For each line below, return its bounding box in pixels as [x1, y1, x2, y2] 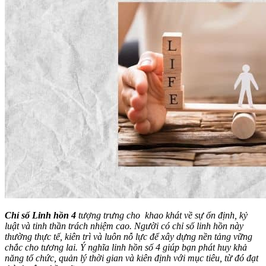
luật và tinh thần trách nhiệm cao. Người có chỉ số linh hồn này [5, 221, 243, 232]
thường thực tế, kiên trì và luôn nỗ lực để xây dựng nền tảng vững [5, 232, 252, 242]
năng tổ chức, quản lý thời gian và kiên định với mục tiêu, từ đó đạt [5, 253, 258, 264]
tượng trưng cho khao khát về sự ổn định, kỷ [76, 210, 248, 221]
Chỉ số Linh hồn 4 [5, 210, 76, 221]
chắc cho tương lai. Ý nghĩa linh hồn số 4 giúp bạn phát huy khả [5, 242, 247, 253]
